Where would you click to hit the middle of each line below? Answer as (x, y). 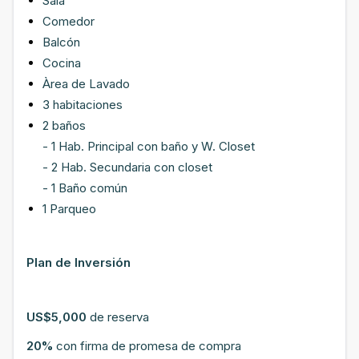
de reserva (118, 317)
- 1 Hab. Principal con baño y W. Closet (149, 146)
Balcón (61, 42)
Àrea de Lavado (86, 84)
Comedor (69, 21)
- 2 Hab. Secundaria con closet (127, 167)
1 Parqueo (69, 209)
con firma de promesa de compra (147, 346)
